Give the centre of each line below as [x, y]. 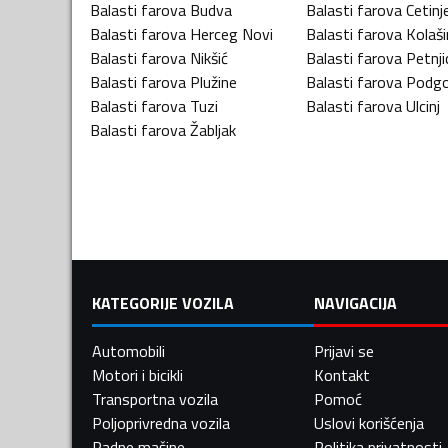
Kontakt [341, 374]
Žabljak [213, 129]
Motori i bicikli [137, 374]
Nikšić [209, 57]
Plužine [213, 81]
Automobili [128, 350]
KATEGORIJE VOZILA [163, 302]
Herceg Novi [231, 33]
